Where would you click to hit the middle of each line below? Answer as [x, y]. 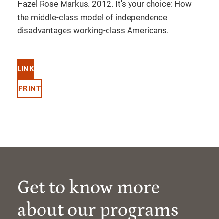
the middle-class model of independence [92, 17]
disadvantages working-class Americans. [93, 30]
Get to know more [88, 187]
